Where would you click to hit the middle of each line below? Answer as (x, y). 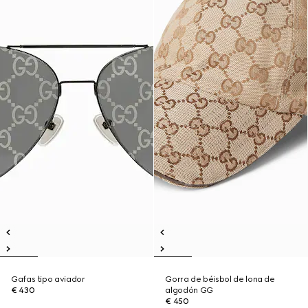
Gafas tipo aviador (48, 279)
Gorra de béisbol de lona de (220, 279)
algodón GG (189, 290)
